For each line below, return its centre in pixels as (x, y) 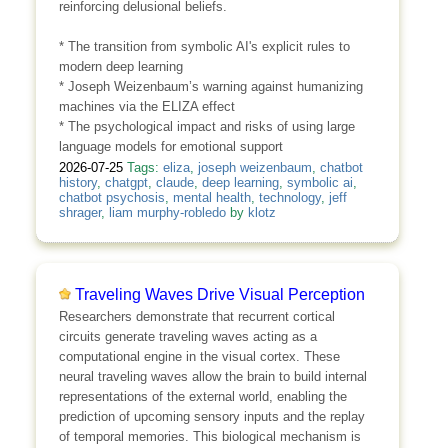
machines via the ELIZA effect (146, 107)
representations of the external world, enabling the (202, 396)
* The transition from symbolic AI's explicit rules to (204, 47)
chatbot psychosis (111, 197)
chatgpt (126, 182)
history (77, 182)
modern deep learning (120, 67)
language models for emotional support (170, 147)
